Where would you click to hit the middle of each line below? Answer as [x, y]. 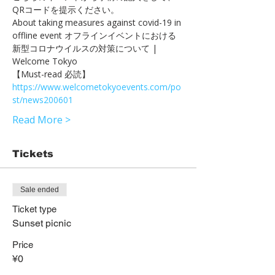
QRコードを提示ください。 [70, 10]
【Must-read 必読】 [52, 74]
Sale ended [40, 190]
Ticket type [34, 209]
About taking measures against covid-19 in [98, 22]
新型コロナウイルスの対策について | [86, 48]
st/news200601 [43, 100]
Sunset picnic [42, 223]
